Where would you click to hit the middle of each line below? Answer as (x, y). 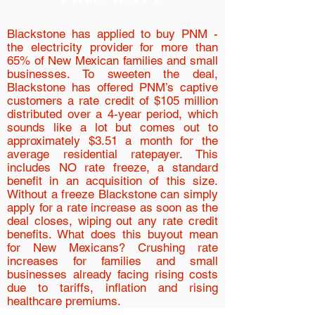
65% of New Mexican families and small (112, 60)
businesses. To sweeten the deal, (112, 74)
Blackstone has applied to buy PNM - (112, 34)
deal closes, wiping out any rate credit (112, 221)
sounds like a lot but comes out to (112, 127)
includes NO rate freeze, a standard (112, 167)
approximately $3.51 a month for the (112, 141)
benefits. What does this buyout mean (112, 234)
